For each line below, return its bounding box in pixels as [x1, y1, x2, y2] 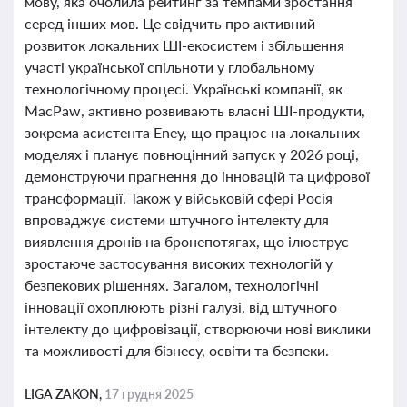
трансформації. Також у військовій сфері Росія [25, 189, 333, 206]
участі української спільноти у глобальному [25, 58, 314, 75]
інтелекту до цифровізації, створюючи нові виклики [25, 320, 371, 337]
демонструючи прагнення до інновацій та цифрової [25, 167, 370, 184]
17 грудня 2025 [104, 386, 194, 402]
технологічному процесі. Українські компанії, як [25, 80, 342, 97]
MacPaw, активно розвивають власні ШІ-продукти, [25, 102, 365, 119]
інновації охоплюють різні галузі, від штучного [25, 298, 337, 315]
